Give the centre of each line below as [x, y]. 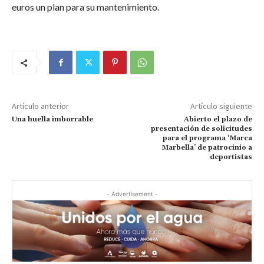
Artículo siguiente [221, 106]
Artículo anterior [40, 106]
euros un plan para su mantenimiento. [85, 7]
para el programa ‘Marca [207, 138]
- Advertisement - [132, 194]
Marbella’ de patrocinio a [207, 148]
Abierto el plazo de [218, 120]
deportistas [231, 157]
